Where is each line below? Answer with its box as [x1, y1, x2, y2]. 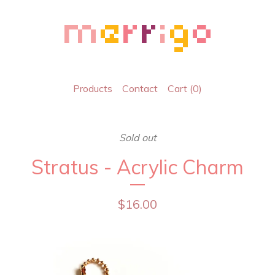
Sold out [118, 131, 157, 144]
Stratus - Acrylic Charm [31, 155, 244, 179]
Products [73, 82, 112, 95]
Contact [122, 82, 158, 95]
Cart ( [168, 82, 193, 95]
